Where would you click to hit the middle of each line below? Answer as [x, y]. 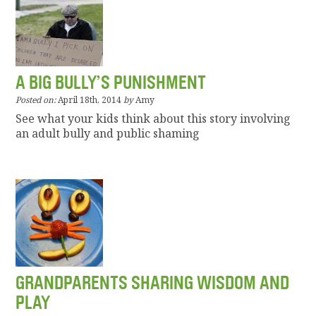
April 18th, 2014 [90, 100]
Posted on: [36, 100]
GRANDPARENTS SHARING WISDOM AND [153, 284]
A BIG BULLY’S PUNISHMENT [111, 83]
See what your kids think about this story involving [153, 119]
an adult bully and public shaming [108, 134]
